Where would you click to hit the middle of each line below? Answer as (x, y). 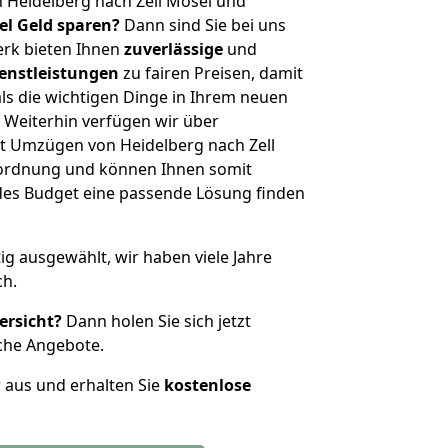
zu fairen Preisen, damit (211, 73)
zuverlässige (173, 49)
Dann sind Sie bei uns (203, 25)
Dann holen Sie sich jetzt (156, 321)
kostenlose (207, 385)
